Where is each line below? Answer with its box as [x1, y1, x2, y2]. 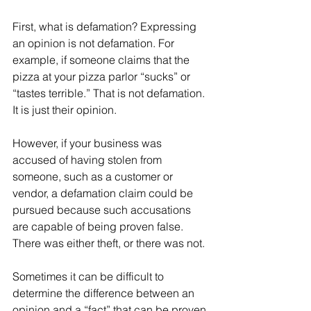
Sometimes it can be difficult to [12, 269, 167, 283]
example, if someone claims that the [12, 53, 192, 67]
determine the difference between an [12, 286, 197, 300]
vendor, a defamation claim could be [12, 186, 196, 200]
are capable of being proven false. [12, 219, 186, 233]
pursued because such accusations [12, 203, 194, 217]
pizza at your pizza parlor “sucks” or [12, 69, 193, 83]
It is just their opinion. [12, 103, 117, 117]
